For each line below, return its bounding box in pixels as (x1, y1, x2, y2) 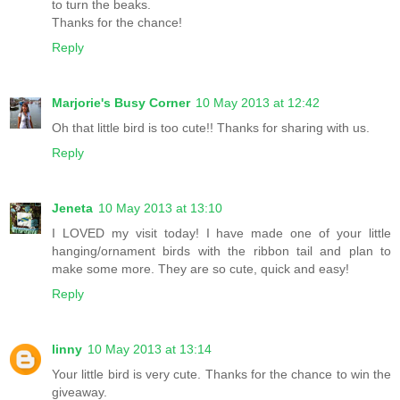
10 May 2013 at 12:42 (196, 96, 320, 111)
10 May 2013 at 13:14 (87, 342, 212, 357)
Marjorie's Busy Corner (52, 96, 190, 111)
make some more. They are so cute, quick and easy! (52, 262, 349, 277)
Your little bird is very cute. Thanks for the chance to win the (52, 367, 391, 382)
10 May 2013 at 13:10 (98, 201, 222, 216)
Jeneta (52, 201, 93, 216)
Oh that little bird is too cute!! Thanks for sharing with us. (52, 121, 370, 136)
